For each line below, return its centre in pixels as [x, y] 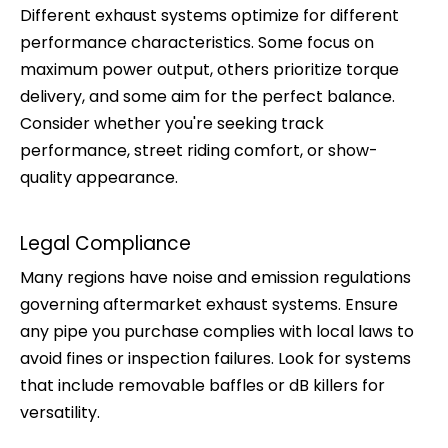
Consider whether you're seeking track [172, 123]
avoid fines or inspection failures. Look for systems [215, 358]
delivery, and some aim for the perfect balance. [207, 96]
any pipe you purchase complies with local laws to [217, 331]
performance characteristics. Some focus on [197, 42]
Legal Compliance [105, 243]
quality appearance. [99, 177]
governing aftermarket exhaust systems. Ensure [209, 304]
